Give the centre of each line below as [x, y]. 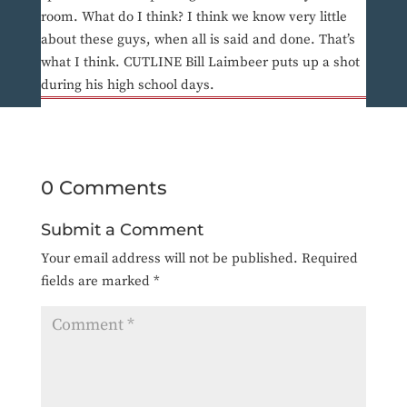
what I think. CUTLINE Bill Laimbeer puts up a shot [200, 63]
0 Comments [104, 188]
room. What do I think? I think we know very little [194, 17]
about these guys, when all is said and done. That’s [198, 40]
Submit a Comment [122, 230]
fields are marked [97, 282]
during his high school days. [127, 85]
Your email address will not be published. [169, 259]
